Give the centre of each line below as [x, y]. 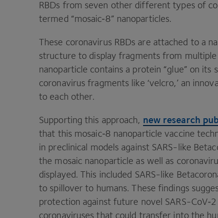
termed [55, 18]
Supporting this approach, [91, 120]
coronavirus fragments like [93, 83]
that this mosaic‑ [72, 133]
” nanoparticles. [142, 18]
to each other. [68, 96]
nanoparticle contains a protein [101, 69]
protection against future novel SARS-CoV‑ [125, 201]
